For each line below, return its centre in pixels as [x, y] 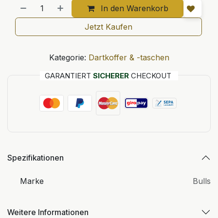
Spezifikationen [36, 158]
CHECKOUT [151, 76]
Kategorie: [67, 57]
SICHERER [111, 76]
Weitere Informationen [48, 212]
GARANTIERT [69, 76]
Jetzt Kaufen [109, 27]
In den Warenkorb [133, 8]
